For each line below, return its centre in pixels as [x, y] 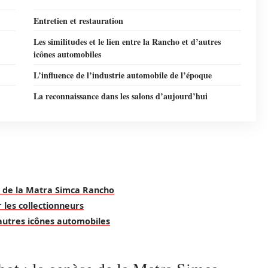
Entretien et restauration [78, 21]
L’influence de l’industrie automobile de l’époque [123, 75]
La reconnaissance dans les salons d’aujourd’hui [121, 96]
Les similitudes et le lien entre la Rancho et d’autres [127, 42]
